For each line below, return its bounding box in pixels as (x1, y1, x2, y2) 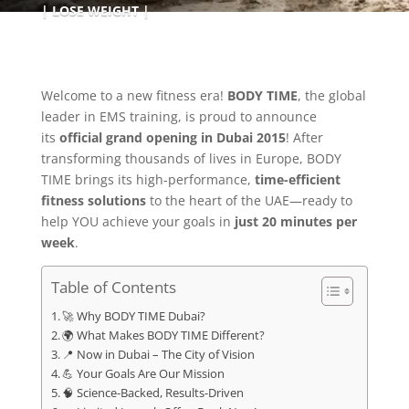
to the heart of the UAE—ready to (145, 192, 352, 209)
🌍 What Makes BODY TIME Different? (62, 328, 266, 343)
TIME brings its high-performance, (40, 171, 255, 188)
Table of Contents (50, 277, 176, 299)
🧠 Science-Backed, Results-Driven (62, 385, 245, 401)
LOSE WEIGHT (51, 2, 139, 19)
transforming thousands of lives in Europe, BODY (40, 150, 341, 167)
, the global (297, 87, 366, 104)
